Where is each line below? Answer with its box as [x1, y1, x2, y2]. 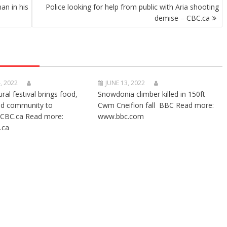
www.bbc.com [98, 111, 144, 121]
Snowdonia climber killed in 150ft [98, 89, 206, 99]
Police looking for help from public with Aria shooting [46, 2, 219, 12]
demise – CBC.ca [155, 13, 210, 23]
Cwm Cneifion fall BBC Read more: [98, 100, 214, 110]
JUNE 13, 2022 [105, 79, 145, 87]
